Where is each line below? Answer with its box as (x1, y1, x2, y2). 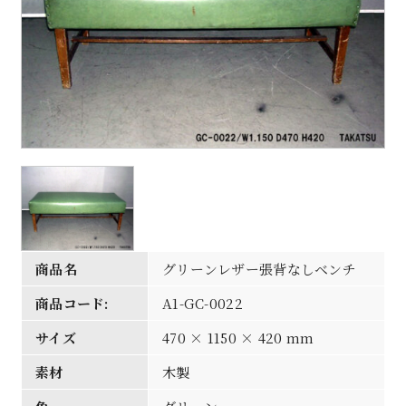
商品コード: (34, 293, 109, 313)
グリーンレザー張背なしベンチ (161, 258, 357, 278)
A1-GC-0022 (161, 293, 243, 313)
